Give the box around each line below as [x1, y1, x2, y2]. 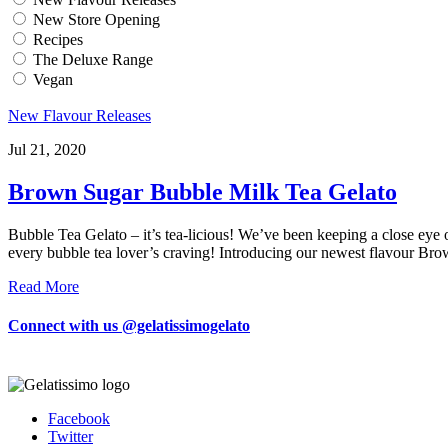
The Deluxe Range [33, 50, 153, 68]
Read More [8, 277, 79, 295]
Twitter [48, 428, 93, 446]
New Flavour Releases [8, 106, 151, 124]
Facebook [48, 410, 110, 428]
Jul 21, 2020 [8, 140, 86, 158]
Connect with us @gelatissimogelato [8, 316, 250, 334]
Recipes [33, 30, 83, 48]
